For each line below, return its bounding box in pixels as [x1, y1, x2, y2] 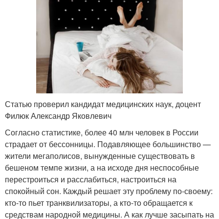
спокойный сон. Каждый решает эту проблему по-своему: [5, 185, 213, 197]
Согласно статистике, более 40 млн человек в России [5, 126, 198, 138]
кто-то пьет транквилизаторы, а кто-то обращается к [5, 197, 193, 208]
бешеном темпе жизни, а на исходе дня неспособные [5, 161, 199, 173]
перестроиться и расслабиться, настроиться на [5, 173, 176, 185]
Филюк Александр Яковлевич [5, 109, 111, 121]
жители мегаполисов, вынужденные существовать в [5, 150, 195, 161]
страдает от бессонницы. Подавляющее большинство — [5, 138, 211, 150]
